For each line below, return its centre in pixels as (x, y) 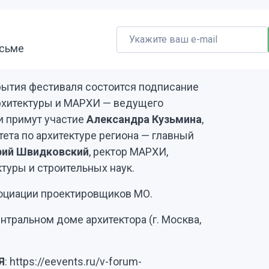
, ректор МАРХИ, (128, 152)
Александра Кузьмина (144, 119)
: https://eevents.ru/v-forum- (73, 261)
